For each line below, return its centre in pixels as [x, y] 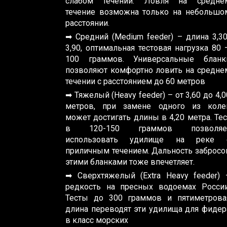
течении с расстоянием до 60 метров [135, 81]
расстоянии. [87, 23]
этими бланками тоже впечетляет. [130, 162]
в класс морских [97, 220]
